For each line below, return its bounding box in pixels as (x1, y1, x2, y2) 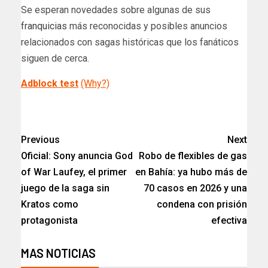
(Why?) (81, 77, 109, 89)
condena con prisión (157, 198, 247, 210)
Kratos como (21, 198, 78, 210)
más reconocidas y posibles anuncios (67, 20, 227, 32)
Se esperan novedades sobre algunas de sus (21, 4, 211, 16)
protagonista (21, 214, 78, 226)
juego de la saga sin (21, 182, 109, 194)
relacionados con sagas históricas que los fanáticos (21, 36, 239, 48)
